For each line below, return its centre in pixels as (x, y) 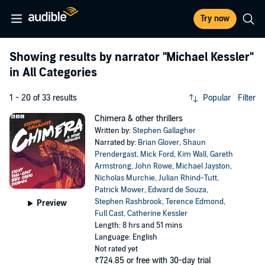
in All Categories (53, 73)
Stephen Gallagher (164, 131)
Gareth (221, 154)
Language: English (126, 237)
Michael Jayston (203, 166)
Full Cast (109, 214)
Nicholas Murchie (125, 178)
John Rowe (153, 166)
